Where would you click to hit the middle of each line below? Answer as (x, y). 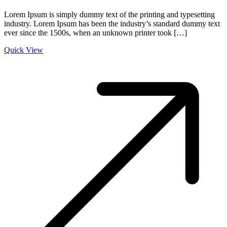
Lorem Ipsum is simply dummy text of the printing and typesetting (109, 15)
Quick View (24, 50)
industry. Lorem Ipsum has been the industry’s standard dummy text (112, 24)
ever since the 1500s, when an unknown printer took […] (96, 33)
